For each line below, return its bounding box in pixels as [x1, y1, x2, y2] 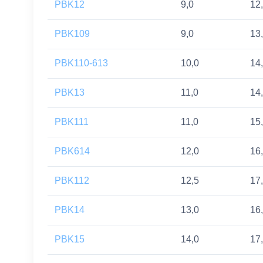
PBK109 [55, 29, 90, 39]
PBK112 [55, 176, 89, 186]
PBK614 [55, 146, 90, 157]
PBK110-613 [55, 58, 108, 69]
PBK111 [55, 117, 89, 127]
